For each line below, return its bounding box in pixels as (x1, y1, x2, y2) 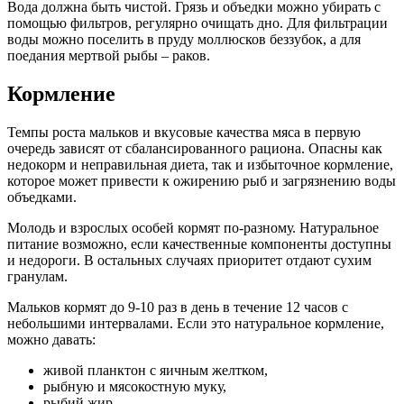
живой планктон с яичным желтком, (43, 363, 268, 378)
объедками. (7, 189, 80, 205)
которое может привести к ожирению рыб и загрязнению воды (7, 173, 396, 188)
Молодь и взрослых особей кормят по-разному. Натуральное (7, 220, 379, 235)
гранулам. (7, 269, 68, 284)
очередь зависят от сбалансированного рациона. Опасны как (7, 141, 382, 156)
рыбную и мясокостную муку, (43, 379, 226, 394)
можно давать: (7, 332, 96, 347)
